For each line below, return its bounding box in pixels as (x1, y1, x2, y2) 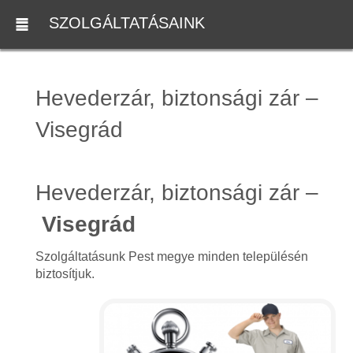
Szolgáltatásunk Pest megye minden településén (35, 250, 308, 263)
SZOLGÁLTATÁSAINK (49, 14, 205, 32)
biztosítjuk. (35, 267, 95, 281)
